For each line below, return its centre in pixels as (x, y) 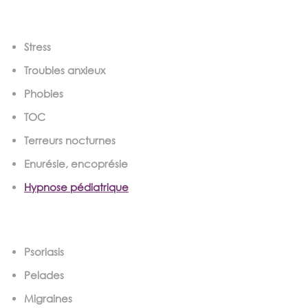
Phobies (44, 93)
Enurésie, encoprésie (76, 163)
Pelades (44, 275)
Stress (37, 46)
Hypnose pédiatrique (76, 187)
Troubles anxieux (65, 70)
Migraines (49, 298)
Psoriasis (44, 251)
